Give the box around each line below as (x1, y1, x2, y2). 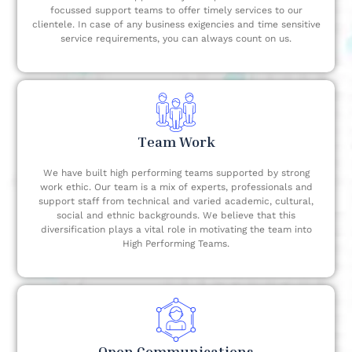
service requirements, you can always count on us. (60, 33, 291, 45)
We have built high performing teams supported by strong (42, 167, 310, 179)
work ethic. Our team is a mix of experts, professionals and (39, 181, 313, 193)
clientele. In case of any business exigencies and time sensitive (31, 19, 321, 31)
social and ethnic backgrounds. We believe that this (57, 210, 295, 222)
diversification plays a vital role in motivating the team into (40, 224, 312, 236)
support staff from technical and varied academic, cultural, (38, 196, 313, 207)
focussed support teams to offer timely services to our (49, 5, 302, 16)
